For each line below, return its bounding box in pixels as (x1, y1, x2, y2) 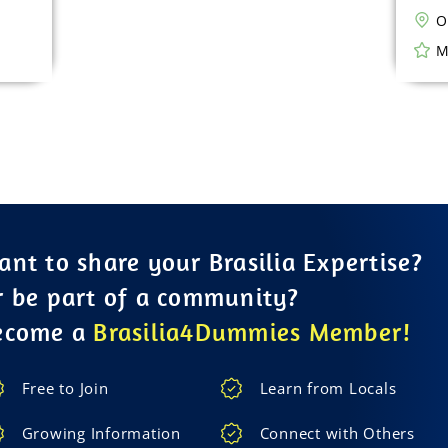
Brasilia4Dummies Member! (93, 316, 412, 347)
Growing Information (21, 423, 181, 443)
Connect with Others (259, 423, 415, 443)
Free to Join (21, 378, 109, 398)
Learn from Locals (259, 378, 397, 398)
